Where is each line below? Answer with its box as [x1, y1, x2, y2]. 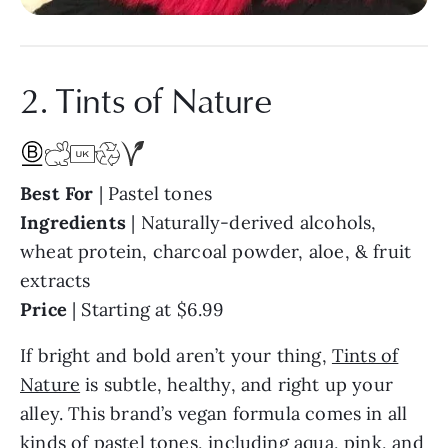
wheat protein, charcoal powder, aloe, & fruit [20, 240, 412, 264]
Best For [20, 182, 99, 206]
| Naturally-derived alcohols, [126, 211, 377, 235]
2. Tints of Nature [20, 74, 272, 124]
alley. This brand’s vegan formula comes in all [20, 402, 408, 426]
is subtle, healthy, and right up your [80, 373, 393, 397]
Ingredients [20, 211, 126, 235]
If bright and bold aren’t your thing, [20, 344, 332, 368]
